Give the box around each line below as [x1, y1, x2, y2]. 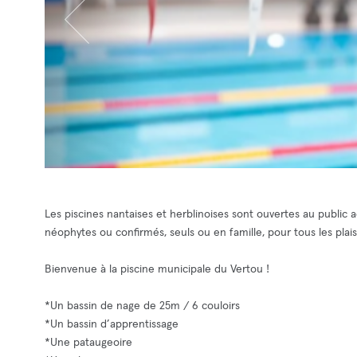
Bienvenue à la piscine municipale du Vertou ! [45, 264, 269, 275]
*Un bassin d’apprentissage [45, 319, 178, 330]
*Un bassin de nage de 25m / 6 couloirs [45, 300, 240, 312]
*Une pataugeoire [45, 337, 132, 348]
